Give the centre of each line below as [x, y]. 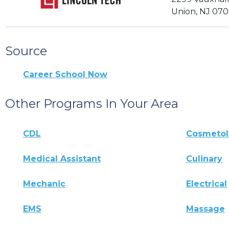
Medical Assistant [62, 159]
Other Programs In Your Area [92, 104]
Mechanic [44, 184]
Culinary [204, 159]
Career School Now [65, 75]
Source [26, 51]
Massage [206, 209]
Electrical [207, 184]
